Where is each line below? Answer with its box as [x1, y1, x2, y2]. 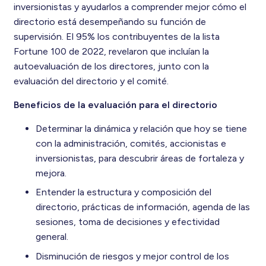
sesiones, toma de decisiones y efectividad [36, 216, 220, 228]
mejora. [36, 167, 66, 179]
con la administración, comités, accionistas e [36, 137, 226, 149]
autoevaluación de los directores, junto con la [13, 60, 209, 72]
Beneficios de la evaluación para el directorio [13, 99, 217, 110]
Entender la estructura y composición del [36, 186, 211, 198]
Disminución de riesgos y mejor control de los [36, 250, 229, 262]
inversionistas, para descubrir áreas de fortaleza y [36, 152, 244, 164]
